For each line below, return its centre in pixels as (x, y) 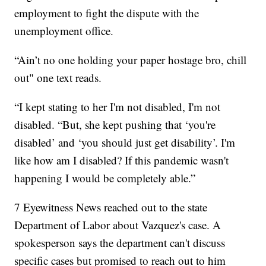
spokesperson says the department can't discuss (120, 243)
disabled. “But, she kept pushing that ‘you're (115, 125)
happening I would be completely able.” (105, 178)
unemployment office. (64, 31)
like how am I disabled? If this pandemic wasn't (122, 160)
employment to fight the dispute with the (107, 13)
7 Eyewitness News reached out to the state (111, 207)
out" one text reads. (58, 78)
